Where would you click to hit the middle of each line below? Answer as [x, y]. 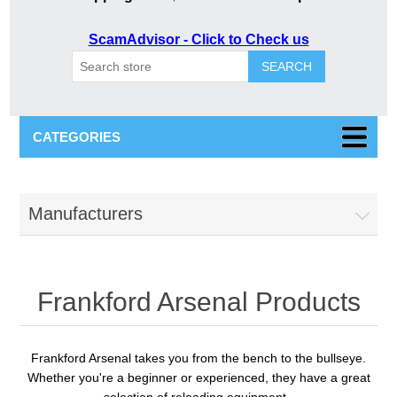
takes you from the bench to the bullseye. [249, 358]
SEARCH [287, 66]
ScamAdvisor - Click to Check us [198, 39]
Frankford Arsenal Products [198, 302]
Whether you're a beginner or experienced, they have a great [198, 378]
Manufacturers [86, 214]
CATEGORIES [77, 137]
